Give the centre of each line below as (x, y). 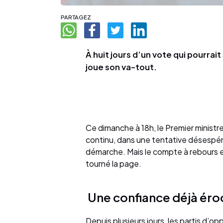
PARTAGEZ (76, 17)
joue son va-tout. (121, 67)
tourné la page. (113, 164)
